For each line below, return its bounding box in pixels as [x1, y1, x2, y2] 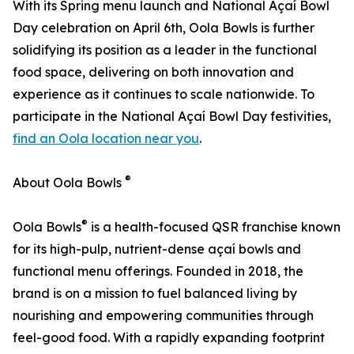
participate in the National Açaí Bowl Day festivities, [13, 108, 331, 124]
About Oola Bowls [13, 175, 125, 190]
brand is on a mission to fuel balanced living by [13, 285, 297, 301]
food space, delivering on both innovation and [13, 64, 294, 80]
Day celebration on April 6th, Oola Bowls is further [13, 20, 314, 36]
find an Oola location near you [13, 130, 199, 146]
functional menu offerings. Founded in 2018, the [13, 263, 303, 279]
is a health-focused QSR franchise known [88, 219, 341, 235]
